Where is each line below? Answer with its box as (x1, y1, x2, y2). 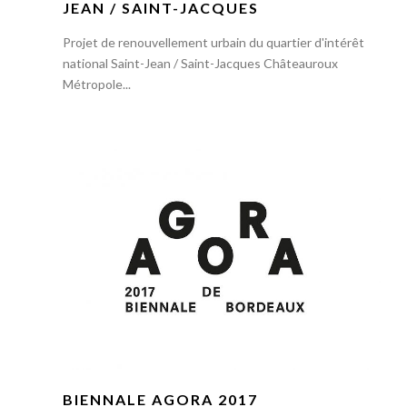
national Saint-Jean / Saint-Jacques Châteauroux (62, 55, 338, 72)
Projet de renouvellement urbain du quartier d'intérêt (62, 35, 364, 51)
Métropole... (62, 76, 131, 93)
